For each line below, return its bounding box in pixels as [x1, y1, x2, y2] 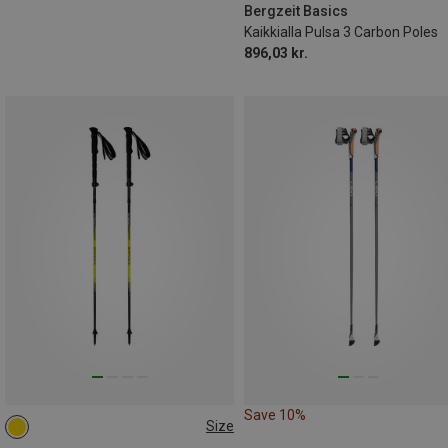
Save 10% [244, 406, 306, 423]
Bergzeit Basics [244, 2, 348, 19]
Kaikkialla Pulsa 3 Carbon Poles [244, 23, 438, 40]
